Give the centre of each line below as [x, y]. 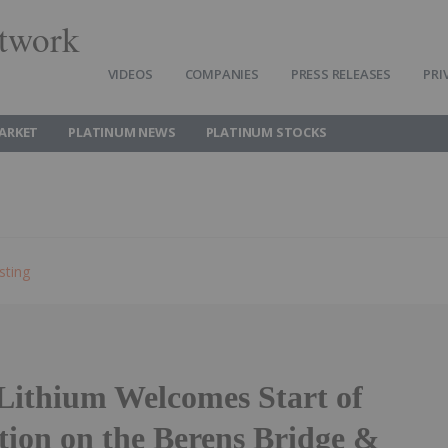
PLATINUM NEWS [122, 132]
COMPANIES [221, 74]
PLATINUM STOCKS [266, 132]
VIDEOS [130, 74]
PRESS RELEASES [341, 74]
